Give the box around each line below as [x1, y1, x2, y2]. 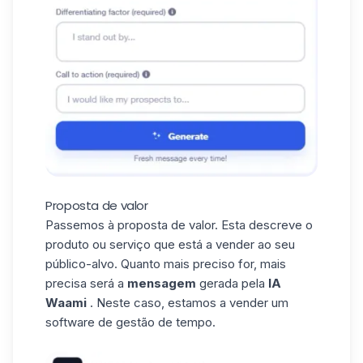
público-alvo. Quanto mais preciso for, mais [45, 255, 286, 271]
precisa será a [45, 275, 127, 291]
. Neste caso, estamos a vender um [90, 294, 288, 310]
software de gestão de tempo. [45, 314, 216, 330]
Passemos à [45, 216, 117, 233]
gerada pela [199, 275, 268, 291]
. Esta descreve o [215, 216, 313, 233]
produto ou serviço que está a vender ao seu [45, 236, 295, 252]
